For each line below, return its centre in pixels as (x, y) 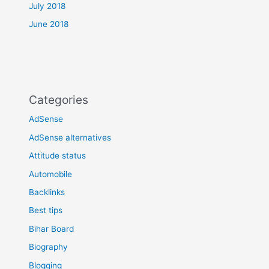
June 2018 (49, 24)
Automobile (51, 174)
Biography (49, 247)
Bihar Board (52, 228)
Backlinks (47, 192)
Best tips (46, 210)
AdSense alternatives (70, 137)
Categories (59, 100)
